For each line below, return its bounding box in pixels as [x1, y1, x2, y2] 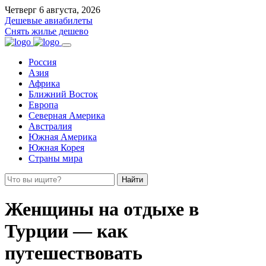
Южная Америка [28, 132, 97, 142]
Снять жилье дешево [5, 26, 88, 36]
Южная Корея [28, 142, 84, 153]
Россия [28, 57, 56, 67]
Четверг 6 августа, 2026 [5, 5, 100, 15]
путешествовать [5, 242, 142, 264]
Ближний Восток [28, 89, 98, 99]
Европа [28, 100, 58, 110]
